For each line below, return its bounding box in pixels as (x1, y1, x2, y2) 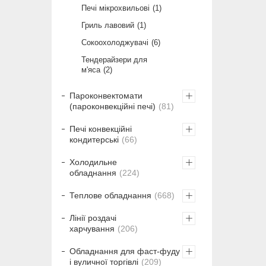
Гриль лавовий (81, 21, 134, 30)
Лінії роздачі (69, 213, 116, 223)
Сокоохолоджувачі (81, 38, 148, 47)
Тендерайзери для (81, 55, 147, 65)
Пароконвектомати (69, 91, 142, 101)
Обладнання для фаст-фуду (69, 246, 180, 256)
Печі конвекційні (69, 124, 132, 134)
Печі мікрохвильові (81, 4, 150, 13)
